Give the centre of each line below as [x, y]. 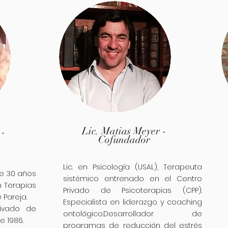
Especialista [87, 202]
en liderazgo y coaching [156, 202]
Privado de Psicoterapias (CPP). [133, 190]
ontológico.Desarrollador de [133, 214]
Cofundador [124, 140]
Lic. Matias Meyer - [124, 131]
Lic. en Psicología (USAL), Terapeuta [133, 167]
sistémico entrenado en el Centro [133, 179]
